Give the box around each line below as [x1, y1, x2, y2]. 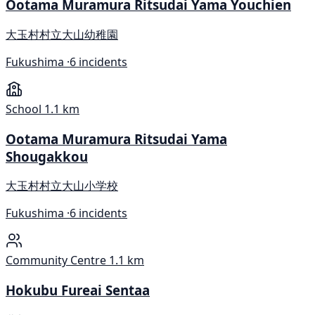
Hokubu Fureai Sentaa [6, 281, 150, 300]
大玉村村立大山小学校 [6, 178, 118, 194]
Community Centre [6, 252, 106, 269]
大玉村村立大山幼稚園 [6, 26, 118, 42]
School [6, 101, 41, 117]
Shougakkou [6, 147, 88, 165]
